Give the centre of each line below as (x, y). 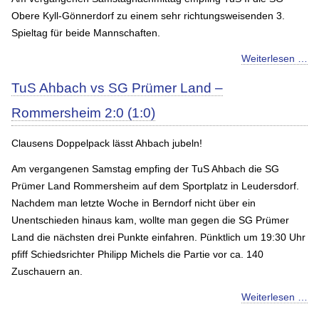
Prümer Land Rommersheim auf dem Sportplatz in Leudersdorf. (155, 185)
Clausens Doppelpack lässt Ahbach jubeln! (107, 143)
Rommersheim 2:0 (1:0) (83, 113)
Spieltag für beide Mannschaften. (86, 32)
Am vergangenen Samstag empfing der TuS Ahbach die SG (145, 168)
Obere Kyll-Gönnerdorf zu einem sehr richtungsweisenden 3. (148, 15)
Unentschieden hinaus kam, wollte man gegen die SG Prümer (150, 220)
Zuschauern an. (47, 271)
